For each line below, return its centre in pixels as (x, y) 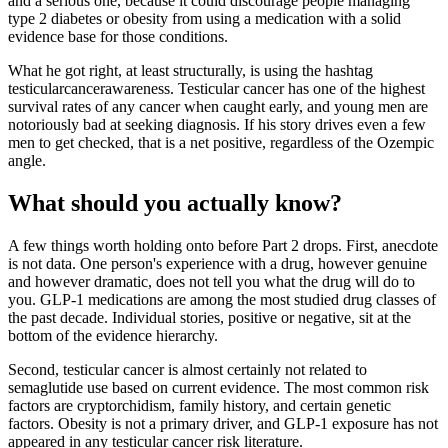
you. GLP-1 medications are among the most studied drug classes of (222, 300)
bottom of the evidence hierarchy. (113, 336)
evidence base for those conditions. (118, 37)
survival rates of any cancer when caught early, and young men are (218, 107)
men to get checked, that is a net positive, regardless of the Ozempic (221, 143)
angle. (27, 161)
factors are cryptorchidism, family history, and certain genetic (199, 406)
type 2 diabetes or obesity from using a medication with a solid (204, 19)
